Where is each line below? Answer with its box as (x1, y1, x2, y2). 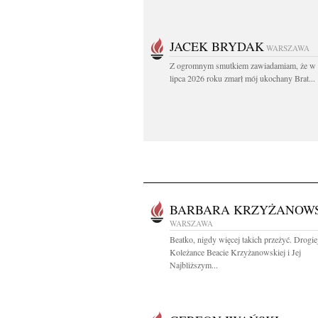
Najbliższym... (170, 259, 218, 270)
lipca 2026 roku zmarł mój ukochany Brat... (170, 72, 315, 84)
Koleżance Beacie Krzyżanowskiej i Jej (170, 246, 301, 258)
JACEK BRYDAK (170, 38, 264, 55)
